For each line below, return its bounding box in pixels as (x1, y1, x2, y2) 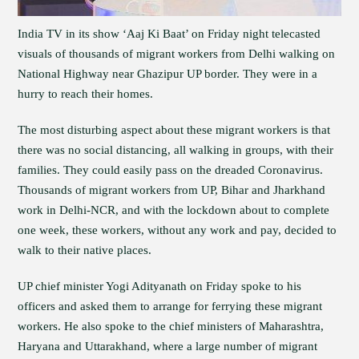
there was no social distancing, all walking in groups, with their (18, 143, 334, 156)
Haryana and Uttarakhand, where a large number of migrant (18, 340, 318, 353)
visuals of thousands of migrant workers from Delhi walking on (18, 47, 336, 60)
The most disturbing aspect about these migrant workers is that (18, 123, 331, 136)
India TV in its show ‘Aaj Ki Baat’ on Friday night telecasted (18, 27, 321, 40)
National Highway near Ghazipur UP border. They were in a (18, 67, 318, 80)
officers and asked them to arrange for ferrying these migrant (18, 300, 323, 313)
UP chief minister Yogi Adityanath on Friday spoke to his (18, 280, 302, 292)
